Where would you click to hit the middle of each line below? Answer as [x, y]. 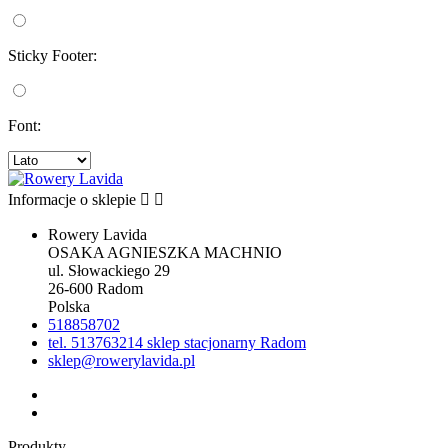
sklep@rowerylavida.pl [121, 361]
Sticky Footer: [52, 56]
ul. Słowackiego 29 [109, 271]
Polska [69, 307]
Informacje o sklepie [72, 200]
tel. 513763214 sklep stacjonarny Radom [177, 343]
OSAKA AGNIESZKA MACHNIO [165, 253]
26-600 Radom [95, 289]
